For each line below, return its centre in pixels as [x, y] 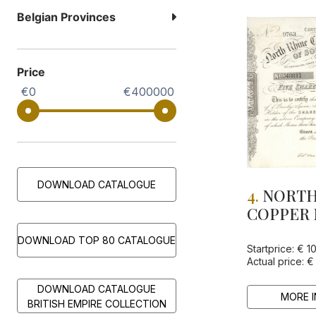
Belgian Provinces [66, 17]
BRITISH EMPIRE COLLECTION [97, 303]
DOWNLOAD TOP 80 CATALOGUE [97, 241]
